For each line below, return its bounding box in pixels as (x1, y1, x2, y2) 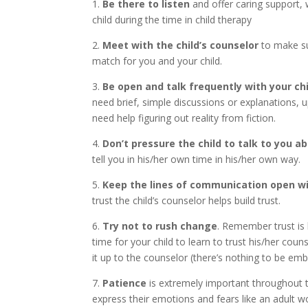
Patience (100, 276, 147, 289)
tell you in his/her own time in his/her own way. (92, 153, 301, 166)
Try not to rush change (102, 219, 218, 232)
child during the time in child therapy (92, 13, 252, 26)
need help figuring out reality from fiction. (92, 111, 276, 124)
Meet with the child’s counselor (102, 38, 259, 52)
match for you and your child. (92, 54, 223, 67)
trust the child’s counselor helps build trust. (92, 194, 281, 207)
